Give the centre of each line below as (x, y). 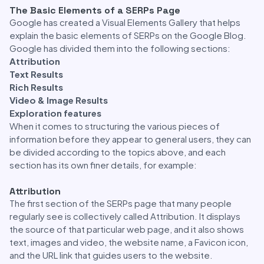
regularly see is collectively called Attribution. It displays (125, 216)
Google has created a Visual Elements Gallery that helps (125, 22)
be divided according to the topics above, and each (118, 152)
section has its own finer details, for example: (103, 165)
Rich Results (36, 87)
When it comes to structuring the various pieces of (115, 126)
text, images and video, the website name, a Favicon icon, (129, 242)
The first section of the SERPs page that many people (121, 203)
